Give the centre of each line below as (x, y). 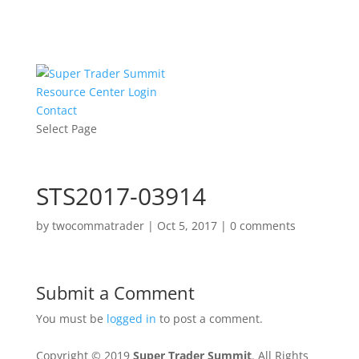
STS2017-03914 (121, 196)
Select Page (66, 129)
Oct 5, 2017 (187, 226)
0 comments (262, 226)
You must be (71, 319)
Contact (56, 110)
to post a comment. (209, 319)
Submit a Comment (115, 292)
